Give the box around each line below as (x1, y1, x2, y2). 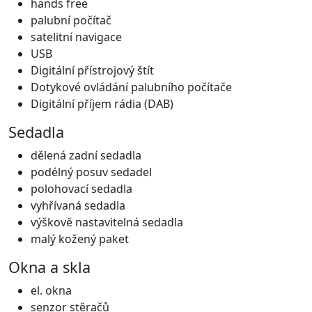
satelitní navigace (31, 29, 122, 45)
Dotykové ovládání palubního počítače (31, 79, 232, 95)
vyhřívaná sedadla (31, 198, 125, 213)
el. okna (31, 283, 72, 298)
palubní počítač (31, 13, 111, 28)
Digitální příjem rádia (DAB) (31, 96, 173, 111)
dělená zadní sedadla (31, 148, 141, 163)
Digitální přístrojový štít (31, 63, 154, 78)
